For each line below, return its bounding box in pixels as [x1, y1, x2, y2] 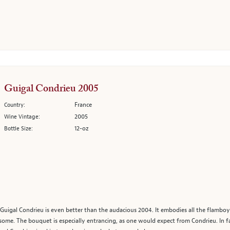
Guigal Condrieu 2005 [4, 84, 99, 94]
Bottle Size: [4, 125, 33, 132]
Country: [4, 101, 25, 108]
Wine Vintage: [4, 113, 40, 120]
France [74, 101, 92, 109]
